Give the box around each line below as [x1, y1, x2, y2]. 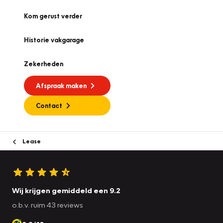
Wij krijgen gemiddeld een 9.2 [12, 185, 120, 195]
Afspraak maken [36, 82, 87, 90]
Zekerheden [24, 60, 63, 68]
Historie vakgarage [24, 36, 84, 44]
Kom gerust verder [24, 12, 82, 20]
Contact [36, 102, 62, 110]
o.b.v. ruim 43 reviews [12, 200, 83, 209]
